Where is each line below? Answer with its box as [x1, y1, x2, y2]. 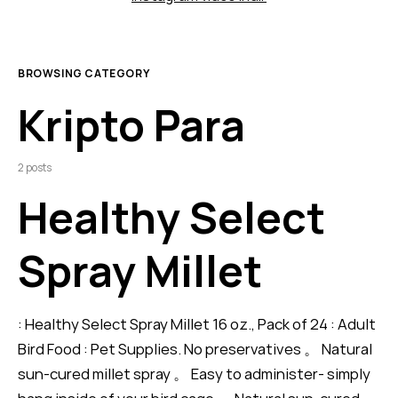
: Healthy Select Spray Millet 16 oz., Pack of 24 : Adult [18, 314, 376, 335]
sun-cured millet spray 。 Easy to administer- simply [18, 363, 370, 385]
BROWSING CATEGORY [18, 66, 150, 82]
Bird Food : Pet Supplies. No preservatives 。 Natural [18, 338, 372, 360]
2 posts [18, 160, 52, 176]
